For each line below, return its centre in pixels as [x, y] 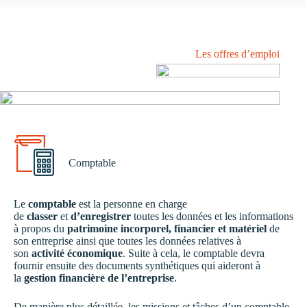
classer [42, 216]
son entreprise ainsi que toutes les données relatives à [127, 241]
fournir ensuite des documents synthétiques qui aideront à [137, 265]
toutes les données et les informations [212, 216]
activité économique [77, 253]
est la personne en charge [132, 204]
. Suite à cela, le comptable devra [194, 253]
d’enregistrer [101, 216]
